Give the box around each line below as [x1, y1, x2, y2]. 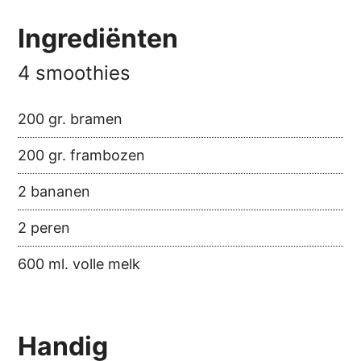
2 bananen [18, 183, 91, 201]
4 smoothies [18, 61, 131, 85]
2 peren [18, 219, 71, 237]
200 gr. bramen [18, 110, 123, 128]
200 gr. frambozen [18, 147, 146, 164]
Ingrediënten [18, 23, 179, 55]
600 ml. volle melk [18, 255, 141, 273]
